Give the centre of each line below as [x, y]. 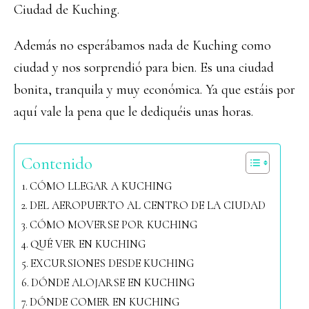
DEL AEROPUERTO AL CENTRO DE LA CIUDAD [148, 206]
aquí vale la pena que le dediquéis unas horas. [133, 112]
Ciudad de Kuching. [67, 10]
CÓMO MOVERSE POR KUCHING [114, 225]
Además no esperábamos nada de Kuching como [142, 46]
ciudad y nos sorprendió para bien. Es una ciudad [144, 68]
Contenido [57, 164]
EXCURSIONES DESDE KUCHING [112, 263]
